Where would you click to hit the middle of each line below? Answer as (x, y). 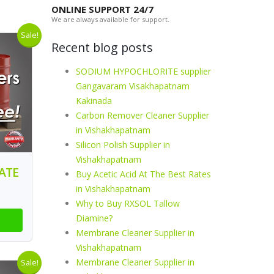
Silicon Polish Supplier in (123, 145)
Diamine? (94, 218)
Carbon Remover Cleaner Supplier (142, 115)
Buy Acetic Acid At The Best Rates (143, 174)
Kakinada (94, 101)
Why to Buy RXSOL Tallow (128, 203)
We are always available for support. (110, 19)
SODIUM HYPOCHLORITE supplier (143, 71)
